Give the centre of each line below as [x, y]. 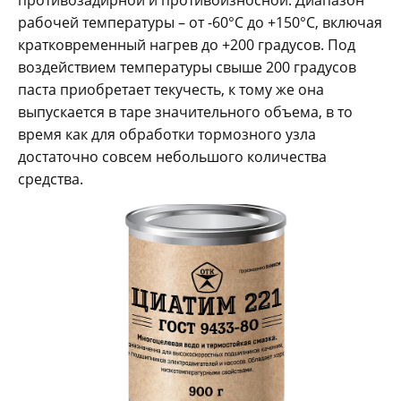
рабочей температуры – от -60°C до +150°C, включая [200, 23]
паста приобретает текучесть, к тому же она [171, 90]
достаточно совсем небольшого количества [172, 157]
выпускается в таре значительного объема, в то [185, 112]
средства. [51, 179]
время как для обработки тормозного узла [167, 135]
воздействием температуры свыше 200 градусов [187, 68]
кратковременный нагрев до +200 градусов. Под [187, 45]
